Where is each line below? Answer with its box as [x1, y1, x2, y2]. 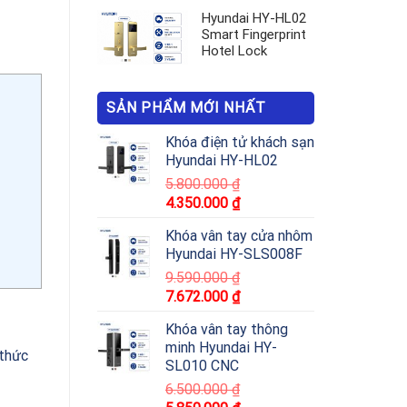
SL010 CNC [165, 357, 239, 375]
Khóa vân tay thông [165, 321, 288, 339]
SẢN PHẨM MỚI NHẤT [106, 99, 266, 117]
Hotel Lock [202, 43, 267, 60]
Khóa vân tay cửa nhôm [165, 227, 313, 245]
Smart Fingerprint [202, 26, 306, 44]
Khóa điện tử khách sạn [165, 134, 314, 152]
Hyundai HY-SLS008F [165, 245, 303, 263]
